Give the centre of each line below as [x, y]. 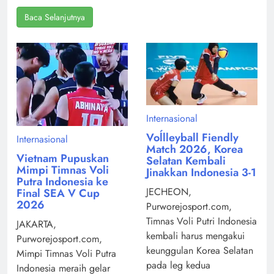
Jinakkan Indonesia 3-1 [201, 172]
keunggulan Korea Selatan [200, 250]
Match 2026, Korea [194, 149]
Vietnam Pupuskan [63, 159]
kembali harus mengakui [195, 235]
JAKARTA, [36, 224]
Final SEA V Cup [58, 194]
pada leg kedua [178, 265]
